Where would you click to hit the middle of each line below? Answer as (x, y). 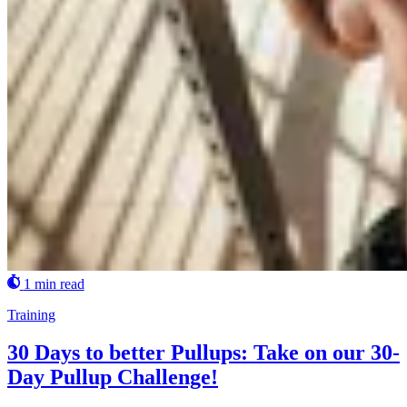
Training (31, 314)
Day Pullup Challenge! (113, 377)
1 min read (54, 283)
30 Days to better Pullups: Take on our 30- (203, 353)
